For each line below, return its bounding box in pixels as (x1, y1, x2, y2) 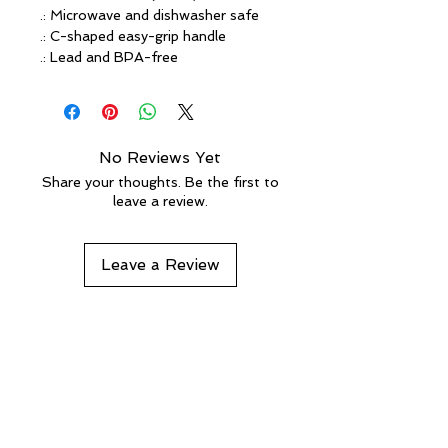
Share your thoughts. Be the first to (41, 173, 279, 190)
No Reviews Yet (99, 147, 221, 167)
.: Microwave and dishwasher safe (40, 6, 259, 23)
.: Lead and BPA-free (40, 48, 178, 65)
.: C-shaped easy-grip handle (40, 27, 226, 44)
